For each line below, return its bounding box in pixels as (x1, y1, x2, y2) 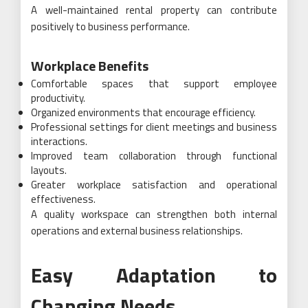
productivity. (31, 90, 85, 106)
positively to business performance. (31, 19, 190, 34)
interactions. (31, 133, 87, 149)
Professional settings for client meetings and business (31, 119, 277, 135)
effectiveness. (31, 191, 96, 207)
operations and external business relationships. (31, 223, 243, 239)
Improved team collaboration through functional (31, 148, 277, 164)
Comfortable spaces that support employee (31, 76, 277, 91)
